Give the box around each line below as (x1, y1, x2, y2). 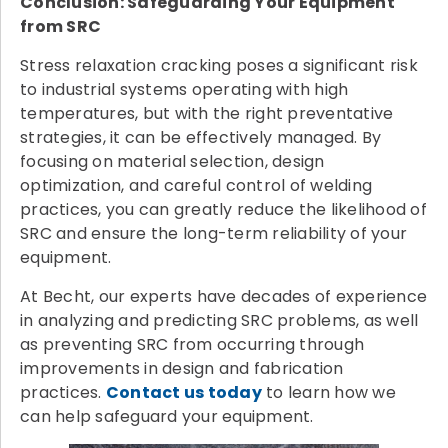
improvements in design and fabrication (20, 357, 344, 381)
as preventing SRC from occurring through (20, 333, 364, 357)
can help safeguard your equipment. (20, 405, 314, 429)
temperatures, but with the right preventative (20, 102, 394, 126)
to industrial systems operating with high (20, 78, 349, 102)
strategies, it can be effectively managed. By (20, 126, 382, 150)
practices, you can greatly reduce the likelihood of (20, 198, 427, 222)
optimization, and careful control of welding (20, 174, 372, 198)
